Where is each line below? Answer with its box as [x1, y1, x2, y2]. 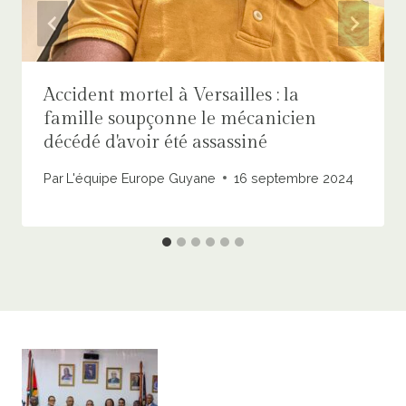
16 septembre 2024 [234, 169, 354, 186]
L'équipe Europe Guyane [66, 169, 217, 186]
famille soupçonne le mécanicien [43, 108, 316, 130]
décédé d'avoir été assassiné [43, 131, 267, 154]
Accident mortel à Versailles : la [43, 84, 299, 107]
